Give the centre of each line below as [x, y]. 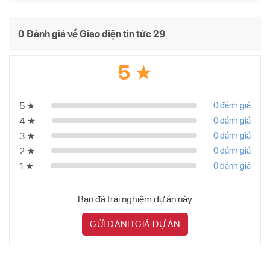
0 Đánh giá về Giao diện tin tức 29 [92, 34]
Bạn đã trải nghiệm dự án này [135, 199]
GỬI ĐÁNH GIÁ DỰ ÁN [135, 224]
